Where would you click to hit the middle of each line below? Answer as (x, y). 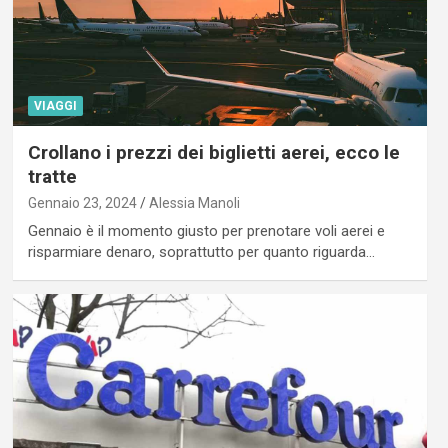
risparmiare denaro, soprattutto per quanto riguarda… (201, 252)
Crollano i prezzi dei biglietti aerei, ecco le (213, 153)
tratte (52, 177)
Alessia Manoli (194, 203)
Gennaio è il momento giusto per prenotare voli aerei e (206, 231)
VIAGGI (55, 106)
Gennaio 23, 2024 (82, 203)
